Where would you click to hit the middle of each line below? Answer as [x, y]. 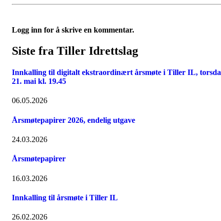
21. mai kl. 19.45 [39, 81]
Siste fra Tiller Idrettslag [75, 51]
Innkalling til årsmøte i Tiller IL [65, 197]
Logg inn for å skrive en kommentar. [73, 30]
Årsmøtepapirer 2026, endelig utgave [74, 120]
